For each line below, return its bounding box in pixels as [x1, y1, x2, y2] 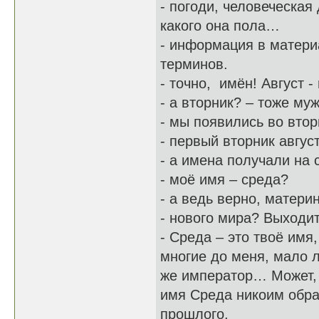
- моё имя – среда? [160, 172, 288, 187]
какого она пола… [160, 18, 280, 33]
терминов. [160, 56, 228, 72]
